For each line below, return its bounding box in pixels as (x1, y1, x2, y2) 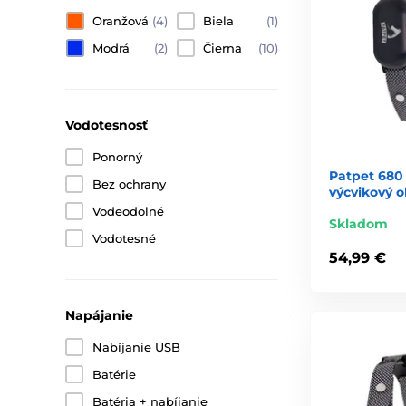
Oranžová (92, 14, 149, 29)
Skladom (329, 215, 388, 232)
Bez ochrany (92, 177, 166, 192)
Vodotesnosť (65, 117, 148, 134)
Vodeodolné (92, 204, 164, 219)
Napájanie (65, 307, 133, 324)
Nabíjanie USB (92, 340, 180, 355)
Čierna (203, 41, 243, 56)
